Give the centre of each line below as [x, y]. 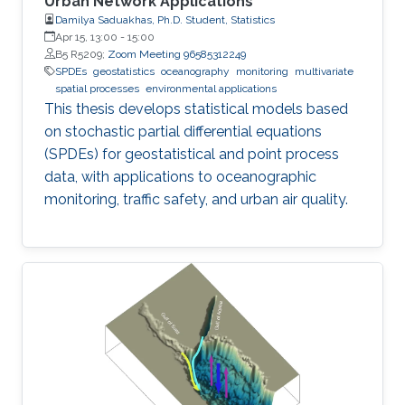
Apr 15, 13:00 [86, 37]
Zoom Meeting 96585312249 [177, 54]
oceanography [195, 71]
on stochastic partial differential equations [183, 131]
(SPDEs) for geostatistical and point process [192, 154]
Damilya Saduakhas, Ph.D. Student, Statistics [165, 19]
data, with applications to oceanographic [180, 176]
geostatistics [124, 71]
